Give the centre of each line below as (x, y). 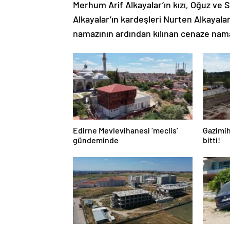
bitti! (212, 140)
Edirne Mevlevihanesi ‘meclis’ (126, 130)
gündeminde (96, 140)
